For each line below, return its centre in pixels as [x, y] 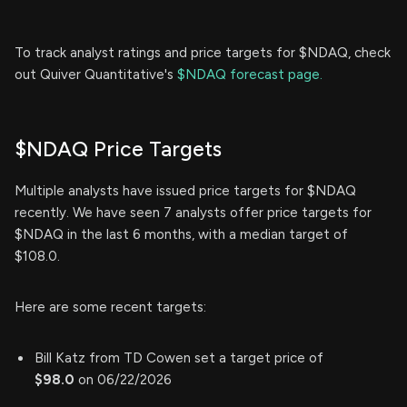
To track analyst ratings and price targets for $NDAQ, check [203, 53]
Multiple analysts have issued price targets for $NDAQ [185, 191]
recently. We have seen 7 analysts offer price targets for [193, 213]
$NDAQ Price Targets [118, 149]
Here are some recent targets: [110, 308]
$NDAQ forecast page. [250, 75]
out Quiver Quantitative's [96, 75]
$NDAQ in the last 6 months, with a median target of [181, 235]
